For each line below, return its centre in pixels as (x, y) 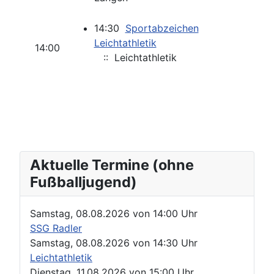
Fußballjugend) (83, 182)
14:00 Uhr (175, 214)
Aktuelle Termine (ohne (112, 165)
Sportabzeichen (162, 28)
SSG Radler (56, 228)
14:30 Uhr (175, 243)
